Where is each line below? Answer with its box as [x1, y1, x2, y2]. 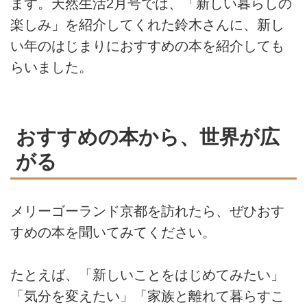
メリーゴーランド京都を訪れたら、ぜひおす [10, 203, 284, 219]
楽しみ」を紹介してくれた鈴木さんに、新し [10, 16, 284, 32]
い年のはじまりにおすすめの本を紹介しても [10, 38, 284, 53]
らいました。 [10, 59, 93, 75]
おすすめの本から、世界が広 [16, 125, 280, 148]
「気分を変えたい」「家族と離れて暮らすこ [10, 288, 284, 304]
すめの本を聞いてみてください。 [10, 224, 216, 240]
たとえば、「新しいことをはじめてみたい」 [10, 267, 284, 283]
